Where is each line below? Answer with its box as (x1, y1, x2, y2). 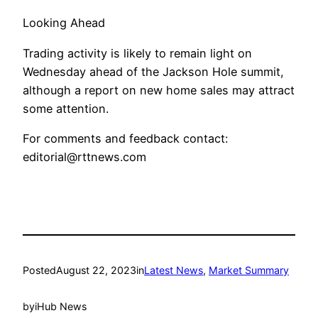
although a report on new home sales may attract (23, 82, 295, 97)
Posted (23, 264, 56, 277)
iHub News (35, 300, 87, 312)
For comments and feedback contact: (23, 131, 228, 146)
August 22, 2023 (56, 264, 136, 277)
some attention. (23, 101, 109, 116)
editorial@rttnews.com (23, 149, 146, 164)
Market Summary (209, 264, 289, 277)
